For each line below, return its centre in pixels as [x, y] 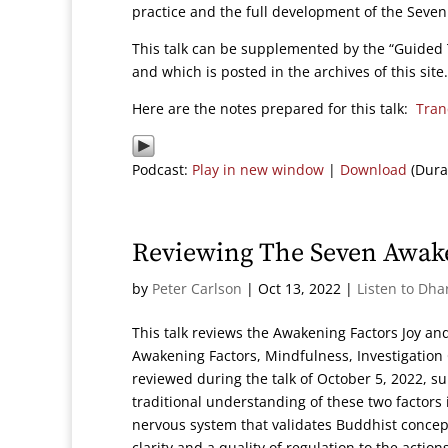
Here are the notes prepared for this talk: [274, 108]
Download [373, 169]
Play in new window [258, 169]
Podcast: [162, 169]
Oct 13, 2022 [299, 288]
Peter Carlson [197, 288]
